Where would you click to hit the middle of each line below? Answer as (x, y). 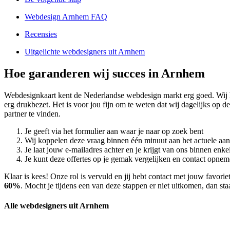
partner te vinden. (32, 113)
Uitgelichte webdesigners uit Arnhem (85, 52)
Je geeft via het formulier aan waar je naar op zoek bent (114, 131)
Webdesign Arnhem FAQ (66, 17)
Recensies (41, 34)
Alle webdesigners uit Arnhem (56, 206)
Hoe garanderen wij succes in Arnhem (104, 74)
